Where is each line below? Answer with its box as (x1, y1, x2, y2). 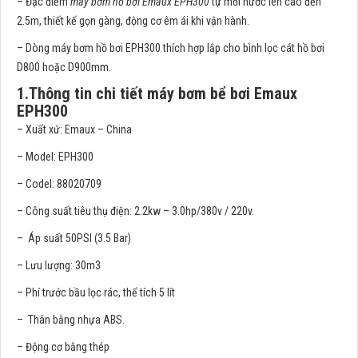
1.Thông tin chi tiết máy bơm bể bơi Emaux (17, 84, 297, 104)
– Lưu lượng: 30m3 (17, 259, 101, 272)
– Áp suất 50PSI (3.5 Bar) (17, 232, 131, 245)
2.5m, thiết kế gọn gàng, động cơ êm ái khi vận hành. (17, 14, 249, 28)
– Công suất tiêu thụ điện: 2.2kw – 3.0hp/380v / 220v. (17, 205, 254, 218)
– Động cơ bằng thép (17, 340, 109, 354)
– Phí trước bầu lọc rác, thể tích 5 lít (17, 286, 175, 300)
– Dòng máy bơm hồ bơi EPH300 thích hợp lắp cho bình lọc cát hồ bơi (17, 42, 324, 55)
